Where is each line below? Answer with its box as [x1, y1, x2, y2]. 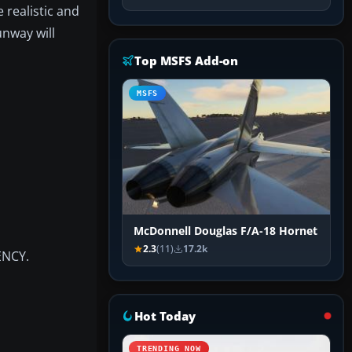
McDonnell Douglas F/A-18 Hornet [134, 224, 317, 239]
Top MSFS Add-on [134, 53, 239, 69]
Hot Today [134, 308, 196, 324]
